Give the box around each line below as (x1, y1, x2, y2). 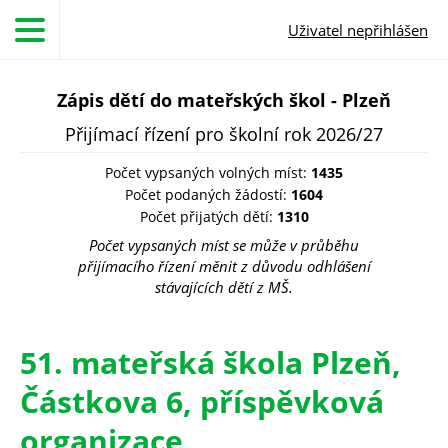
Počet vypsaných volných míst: (105, 163, 311, 182)
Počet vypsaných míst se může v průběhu (89, 235, 359, 255)
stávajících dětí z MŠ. (155, 277, 293, 297)
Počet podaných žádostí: (125, 185, 291, 204)
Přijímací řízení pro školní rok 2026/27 (65, 122, 383, 146)
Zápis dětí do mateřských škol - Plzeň (57, 88, 391, 112)
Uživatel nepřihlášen (288, 20, 428, 40)
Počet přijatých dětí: (139, 207, 277, 226)
